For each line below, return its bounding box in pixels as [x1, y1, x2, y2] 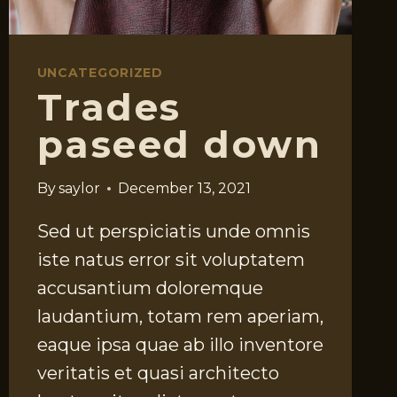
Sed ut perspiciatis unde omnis [36, 221, 310, 243]
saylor [58, 180, 100, 198]
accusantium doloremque [36, 277, 263, 300]
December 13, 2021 [117, 180, 251, 198]
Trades [36, 84, 182, 131]
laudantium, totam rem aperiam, [36, 306, 323, 328]
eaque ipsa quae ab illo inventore [36, 334, 323, 356]
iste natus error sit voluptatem [36, 249, 305, 271]
